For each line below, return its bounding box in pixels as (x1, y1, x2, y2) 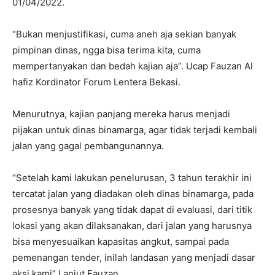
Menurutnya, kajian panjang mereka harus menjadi (12, 108, 230, 120)
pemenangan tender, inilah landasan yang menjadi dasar (12, 252, 255, 264)
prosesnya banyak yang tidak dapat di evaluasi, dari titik (12, 204, 252, 216)
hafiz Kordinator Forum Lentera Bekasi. (12, 76, 180, 88)
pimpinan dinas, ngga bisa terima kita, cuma (12, 44, 201, 56)
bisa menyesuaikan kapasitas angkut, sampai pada (12, 236, 229, 248)
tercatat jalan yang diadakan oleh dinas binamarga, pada (12, 188, 254, 200)
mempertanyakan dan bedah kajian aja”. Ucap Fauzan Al (12, 60, 253, 72)
